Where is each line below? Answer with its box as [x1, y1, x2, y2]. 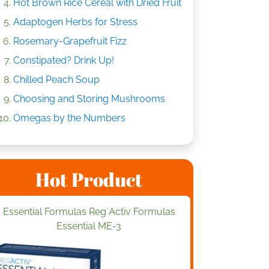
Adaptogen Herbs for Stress [13, 16, 138, 28]
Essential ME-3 [56, 220, 121, 232]
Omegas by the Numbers [13, 112, 125, 124]
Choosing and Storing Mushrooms [13, 93, 165, 104]
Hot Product [35, 166, 143, 192]
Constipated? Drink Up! [13, 55, 114, 66]
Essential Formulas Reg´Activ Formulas [2, 206, 175, 217]
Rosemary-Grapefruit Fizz [13, 35, 127, 47]
